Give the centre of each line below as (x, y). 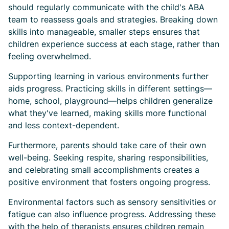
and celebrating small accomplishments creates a (104, 170)
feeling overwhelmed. (50, 56)
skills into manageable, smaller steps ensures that (104, 32)
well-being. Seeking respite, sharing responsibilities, (108, 157)
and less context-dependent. (64, 125)
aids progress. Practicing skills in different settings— (110, 88)
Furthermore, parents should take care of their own (107, 145)
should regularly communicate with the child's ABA (106, 7)
